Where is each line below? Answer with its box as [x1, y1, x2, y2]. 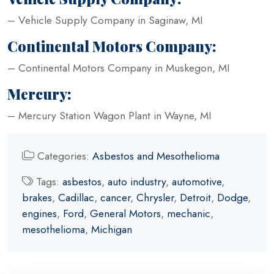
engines [22, 205, 57, 221]
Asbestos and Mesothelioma [92, 147, 220, 164]
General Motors [90, 205, 161, 221]
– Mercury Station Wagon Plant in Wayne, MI [7, 107, 212, 124]
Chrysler [136, 189, 174, 206]
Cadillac [58, 189, 94, 206]
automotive [171, 173, 221, 190]
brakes [22, 189, 52, 206]
